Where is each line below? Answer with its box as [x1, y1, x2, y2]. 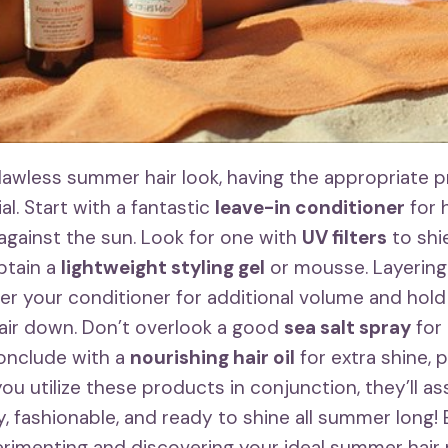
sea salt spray [284, 314, 411, 340]
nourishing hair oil [130, 344, 295, 370]
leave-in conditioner [215, 194, 405, 220]
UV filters [302, 224, 387, 250]
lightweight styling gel [61, 254, 265, 280]
